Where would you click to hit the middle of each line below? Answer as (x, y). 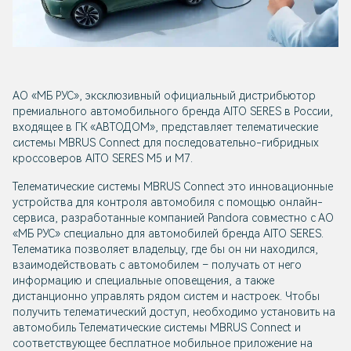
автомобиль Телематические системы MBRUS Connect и (157, 328)
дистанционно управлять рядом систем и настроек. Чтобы (166, 297)
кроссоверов (49, 159)
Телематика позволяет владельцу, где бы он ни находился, (165, 250)
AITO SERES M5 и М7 (138, 159)
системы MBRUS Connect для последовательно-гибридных (166, 143)
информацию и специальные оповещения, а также (143, 281)
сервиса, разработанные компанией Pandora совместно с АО (173, 218)
